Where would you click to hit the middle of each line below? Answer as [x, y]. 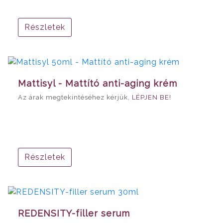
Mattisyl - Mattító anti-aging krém [98, 84]
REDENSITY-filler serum [74, 213]
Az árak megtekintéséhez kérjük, [75, 98]
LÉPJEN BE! [152, 98]
